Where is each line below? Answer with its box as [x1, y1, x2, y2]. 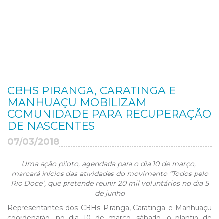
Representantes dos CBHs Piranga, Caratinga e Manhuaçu [7, 203, 212, 212]
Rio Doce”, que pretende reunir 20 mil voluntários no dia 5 [10, 179, 209, 188]
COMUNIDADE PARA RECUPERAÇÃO [7, 108, 211, 121]
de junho [94, 189, 125, 197]
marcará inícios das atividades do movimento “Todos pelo [11, 169, 208, 178]
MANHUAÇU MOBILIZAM [7, 96, 147, 109]
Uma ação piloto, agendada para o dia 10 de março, [22, 159, 197, 168]
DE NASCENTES [7, 119, 95, 132]
